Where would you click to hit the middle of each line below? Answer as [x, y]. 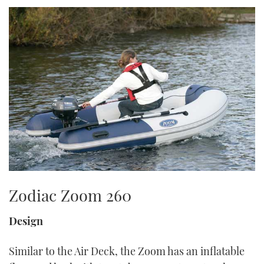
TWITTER [132, 12]
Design [26, 221]
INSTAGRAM [132, 41]
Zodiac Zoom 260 [70, 195]
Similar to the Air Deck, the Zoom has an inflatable [127, 251]
